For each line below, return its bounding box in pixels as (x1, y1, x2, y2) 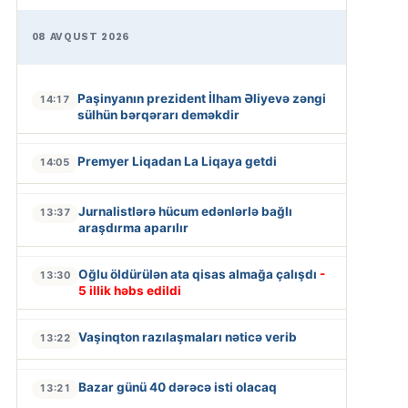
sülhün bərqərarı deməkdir (76, 107, 240, 122)
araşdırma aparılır (77, 219, 189, 235)
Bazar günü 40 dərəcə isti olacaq (77, 379, 277, 394)
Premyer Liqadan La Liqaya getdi (76, 153, 277, 168)
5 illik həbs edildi (77, 282, 181, 298)
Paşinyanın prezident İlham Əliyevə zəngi (76, 90, 326, 106)
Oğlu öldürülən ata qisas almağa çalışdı (77, 266, 320, 281)
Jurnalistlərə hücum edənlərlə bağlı (77, 203, 292, 219)
